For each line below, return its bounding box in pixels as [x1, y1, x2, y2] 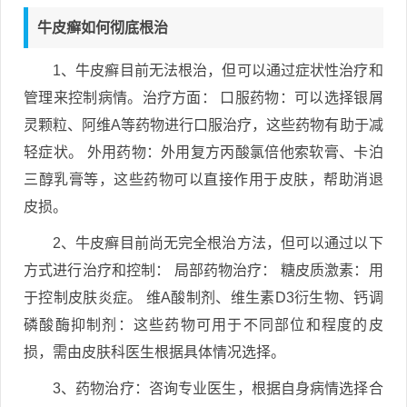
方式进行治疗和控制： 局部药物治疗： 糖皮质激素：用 [24, 262, 383, 278]
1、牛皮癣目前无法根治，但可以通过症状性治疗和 [53, 62, 383, 78]
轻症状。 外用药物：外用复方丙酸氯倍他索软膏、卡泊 [24, 144, 383, 160]
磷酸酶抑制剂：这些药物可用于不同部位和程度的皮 [24, 316, 383, 333]
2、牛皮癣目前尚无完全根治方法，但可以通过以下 [53, 234, 383, 251]
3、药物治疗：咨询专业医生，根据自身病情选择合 [53, 380, 383, 396]
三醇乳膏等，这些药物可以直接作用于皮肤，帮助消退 [24, 171, 383, 187]
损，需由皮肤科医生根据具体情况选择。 [24, 343, 285, 360]
